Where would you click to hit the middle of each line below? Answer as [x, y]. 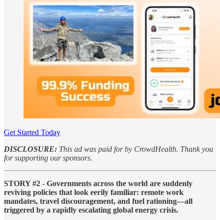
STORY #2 [22, 183]
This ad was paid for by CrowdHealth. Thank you [135, 149]
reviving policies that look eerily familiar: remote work [94, 192]
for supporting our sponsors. [48, 158]
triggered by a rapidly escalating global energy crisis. [91, 210]
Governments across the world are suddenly [120, 183]
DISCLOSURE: [30, 149]
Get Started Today [32, 132]
